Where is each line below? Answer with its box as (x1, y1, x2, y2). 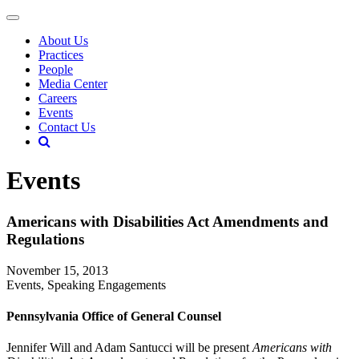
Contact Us (38, 120, 95, 134)
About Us (38, 34, 88, 47)
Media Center (38, 77, 107, 91)
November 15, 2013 (6, 263, 108, 277)
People (38, 63, 73, 76)
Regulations (6, 230, 84, 248)
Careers (38, 91, 77, 105)
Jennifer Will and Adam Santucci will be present (6, 341, 252, 355)
